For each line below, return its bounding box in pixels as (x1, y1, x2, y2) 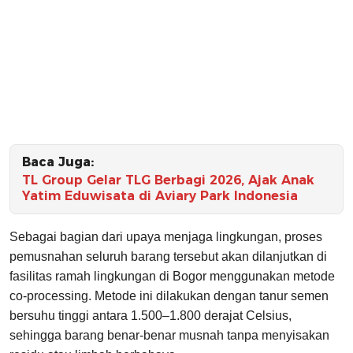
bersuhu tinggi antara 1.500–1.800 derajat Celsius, (9, 309, 292, 323)
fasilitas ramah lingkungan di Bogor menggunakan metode (9, 269, 335, 284)
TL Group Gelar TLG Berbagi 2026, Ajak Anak (22, 173, 314, 188)
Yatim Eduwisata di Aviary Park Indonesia (22, 188, 298, 204)
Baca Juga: (22, 154, 94, 170)
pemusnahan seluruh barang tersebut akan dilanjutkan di (9, 250, 327, 264)
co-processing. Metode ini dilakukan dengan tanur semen (9, 289, 329, 303)
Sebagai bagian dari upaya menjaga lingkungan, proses (9, 230, 322, 244)
